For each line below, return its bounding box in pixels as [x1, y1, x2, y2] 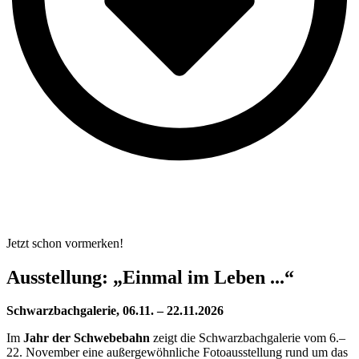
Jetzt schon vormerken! [6, 236, 123, 250]
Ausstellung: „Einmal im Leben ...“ [6, 266, 294, 288]
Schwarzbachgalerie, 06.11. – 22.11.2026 [6, 304, 224, 318]
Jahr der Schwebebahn [23, 331, 150, 345]
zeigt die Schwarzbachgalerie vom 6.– [150, 331, 345, 345]
